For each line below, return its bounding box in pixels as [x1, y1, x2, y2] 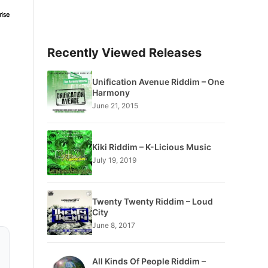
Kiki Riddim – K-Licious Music [92, 141, 211, 152]
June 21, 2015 [92, 100, 138, 110]
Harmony [92, 87, 130, 98]
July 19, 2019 [92, 155, 136, 165]
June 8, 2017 [92, 220, 135, 230]
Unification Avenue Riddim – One [92, 76, 224, 87]
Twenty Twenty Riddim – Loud [92, 196, 213, 206]
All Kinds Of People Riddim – [92, 255, 206, 266]
